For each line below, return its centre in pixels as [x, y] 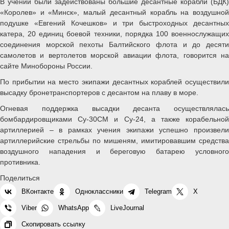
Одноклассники [99, 191]
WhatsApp [74, 208]
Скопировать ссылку [53, 224]
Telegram [158, 191]
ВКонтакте [38, 191]
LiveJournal [127, 208]
